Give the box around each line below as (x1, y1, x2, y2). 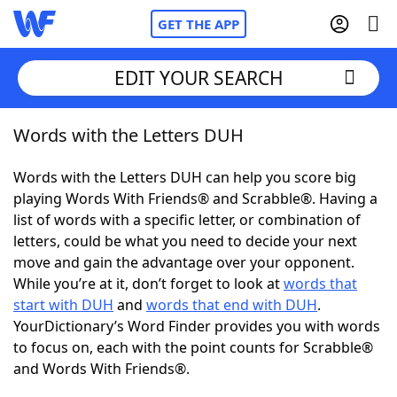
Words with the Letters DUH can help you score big (13, 167, 356, 187)
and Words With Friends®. (13, 359, 190, 378)
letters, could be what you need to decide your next (13, 231, 357, 251)
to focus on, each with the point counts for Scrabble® (13, 338, 373, 357)
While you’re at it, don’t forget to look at (13, 274, 284, 293)
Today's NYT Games (49, 318, 184, 338)
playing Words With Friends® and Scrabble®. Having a (13, 189, 378, 208)
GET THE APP (158, 15, 239, 33)
